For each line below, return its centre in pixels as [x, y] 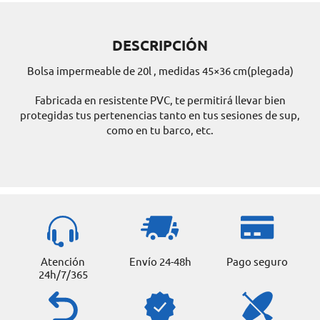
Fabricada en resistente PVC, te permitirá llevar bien [160, 100]
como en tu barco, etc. [160, 130]
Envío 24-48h [160, 261]
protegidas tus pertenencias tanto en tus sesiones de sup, [160, 115]
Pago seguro [257, 261]
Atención [63, 261]
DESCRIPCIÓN [160, 45]
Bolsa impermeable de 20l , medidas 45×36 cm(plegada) [160, 70]
